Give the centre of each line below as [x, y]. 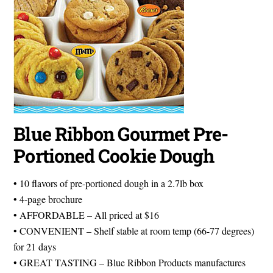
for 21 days [35, 246]
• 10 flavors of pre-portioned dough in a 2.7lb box [109, 183]
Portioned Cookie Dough [114, 155]
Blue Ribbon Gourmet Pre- [121, 133]
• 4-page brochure [48, 199]
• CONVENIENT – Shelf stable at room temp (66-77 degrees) [134, 230]
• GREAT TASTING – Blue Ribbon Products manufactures [130, 262]
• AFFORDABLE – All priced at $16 [87, 214]
